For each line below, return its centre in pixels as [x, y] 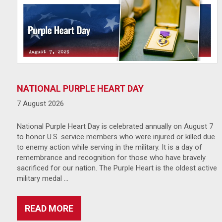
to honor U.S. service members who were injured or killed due [116, 137]
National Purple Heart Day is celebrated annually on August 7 [115, 127]
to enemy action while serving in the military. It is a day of [109, 147]
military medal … [42, 179]
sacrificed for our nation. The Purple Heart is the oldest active [117, 168]
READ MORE [49, 209]
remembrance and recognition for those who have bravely [111, 158]
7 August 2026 [40, 104]
